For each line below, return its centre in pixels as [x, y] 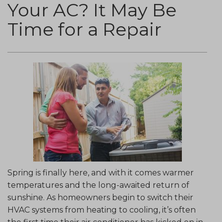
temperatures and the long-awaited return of [98, 185]
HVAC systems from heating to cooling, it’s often [102, 210]
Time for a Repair [84, 29]
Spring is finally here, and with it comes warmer [101, 172]
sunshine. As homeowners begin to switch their [100, 197]
